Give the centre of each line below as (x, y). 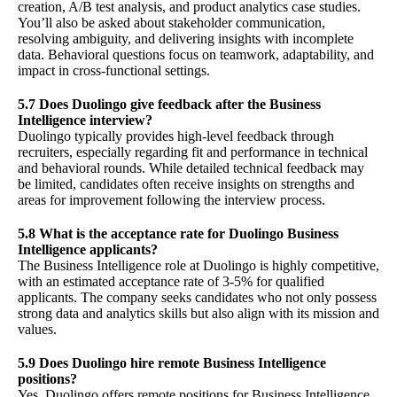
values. (37, 330)
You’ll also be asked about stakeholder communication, (171, 23)
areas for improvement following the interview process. (171, 200)
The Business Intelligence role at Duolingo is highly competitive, (198, 266)
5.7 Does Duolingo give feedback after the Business (169, 105)
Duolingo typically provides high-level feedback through (176, 136)
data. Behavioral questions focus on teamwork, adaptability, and (196, 55)
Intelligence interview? (85, 121)
